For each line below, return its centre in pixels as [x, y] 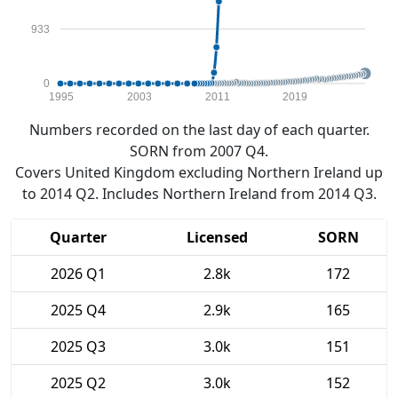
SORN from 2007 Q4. [199, 151]
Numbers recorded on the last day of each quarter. [199, 130]
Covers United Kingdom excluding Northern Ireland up [199, 172]
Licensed [217, 237]
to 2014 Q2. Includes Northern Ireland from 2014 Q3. [199, 194]
